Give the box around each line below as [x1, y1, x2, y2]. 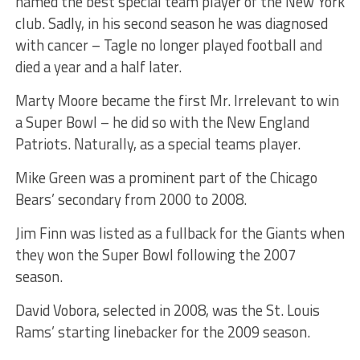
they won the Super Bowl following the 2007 [14, 243, 296, 266]
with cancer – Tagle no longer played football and [14, 33, 322, 56]
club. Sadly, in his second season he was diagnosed [14, 11, 328, 35]
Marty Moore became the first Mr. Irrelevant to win [14, 88, 339, 112]
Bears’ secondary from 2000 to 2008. [14, 187, 247, 211]
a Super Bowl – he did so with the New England [14, 110, 309, 133]
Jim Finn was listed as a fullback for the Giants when [14, 221, 345, 244]
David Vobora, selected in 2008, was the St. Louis [14, 298, 320, 321]
